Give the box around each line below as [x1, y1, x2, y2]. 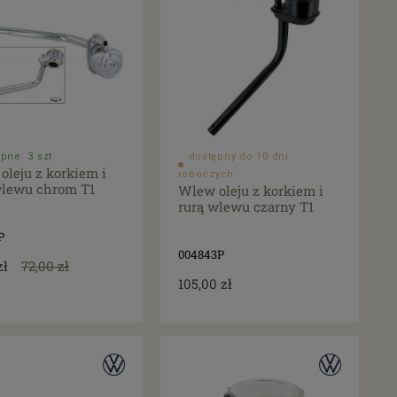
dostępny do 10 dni [188, 150, 289, 162]
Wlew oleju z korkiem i [177, 181, 323, 199]
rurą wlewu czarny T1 [177, 197, 314, 215]
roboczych [177, 167, 235, 180]
